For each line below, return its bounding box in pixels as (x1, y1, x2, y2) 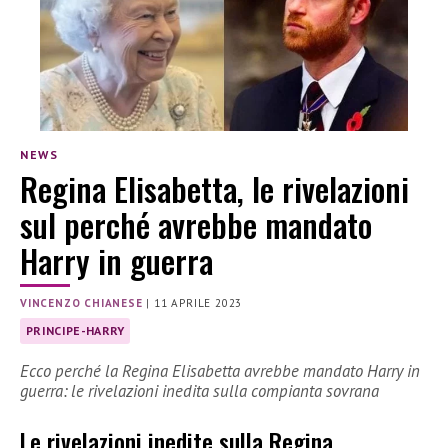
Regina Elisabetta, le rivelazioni (20, 165, 409, 213)
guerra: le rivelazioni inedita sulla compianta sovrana (20, 380, 379, 402)
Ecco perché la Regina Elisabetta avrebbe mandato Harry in (20, 360, 420, 382)
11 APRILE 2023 (154, 296, 243, 311)
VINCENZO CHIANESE (20, 296, 143, 311)
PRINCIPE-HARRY (26, 323, 125, 339)
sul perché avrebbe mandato (20, 201, 372, 249)
